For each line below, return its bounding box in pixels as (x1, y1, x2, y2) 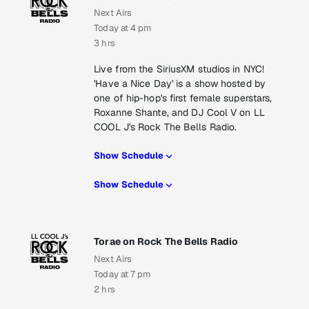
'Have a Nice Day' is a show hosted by (94, 77, 266, 90)
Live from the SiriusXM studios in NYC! (94, 63, 265, 76)
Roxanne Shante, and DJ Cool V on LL (94, 106, 265, 119)
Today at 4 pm (94, 22, 152, 34)
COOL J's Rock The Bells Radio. (94, 121, 237, 134)
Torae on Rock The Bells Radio (94, 235, 239, 248)
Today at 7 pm (94, 268, 151, 281)
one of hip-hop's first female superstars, (94, 92, 272, 105)
